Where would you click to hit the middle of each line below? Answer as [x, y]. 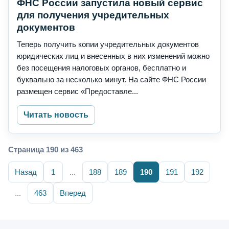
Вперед [73, 193]
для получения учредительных [93, 15]
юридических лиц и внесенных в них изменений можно [113, 56]
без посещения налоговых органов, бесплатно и [101, 68]
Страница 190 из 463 [45, 150]
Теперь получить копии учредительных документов [108, 44]
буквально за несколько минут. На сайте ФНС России [111, 80]
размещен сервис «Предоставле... [77, 91]
